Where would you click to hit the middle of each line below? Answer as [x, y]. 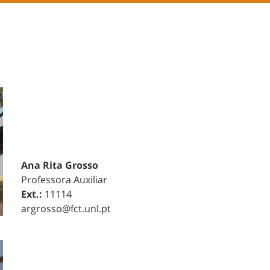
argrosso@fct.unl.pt [66, 208]
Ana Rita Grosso [59, 165]
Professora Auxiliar [64, 179]
